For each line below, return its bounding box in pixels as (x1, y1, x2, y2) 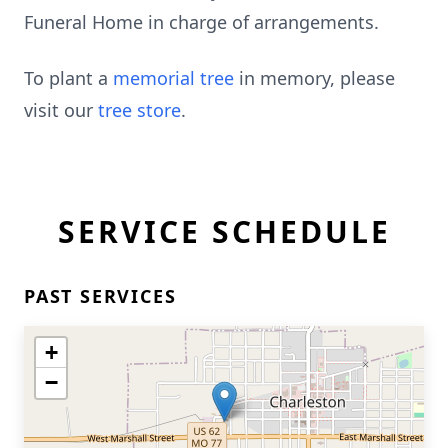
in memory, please (234, 66, 395, 90)
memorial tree (113, 66, 234, 90)
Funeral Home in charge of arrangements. (24, 10, 379, 34)
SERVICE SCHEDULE (57, 211, 391, 252)
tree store (98, 98, 181, 122)
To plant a (24, 66, 113, 90)
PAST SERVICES (24, 284, 177, 308)
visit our (24, 98, 98, 122)
